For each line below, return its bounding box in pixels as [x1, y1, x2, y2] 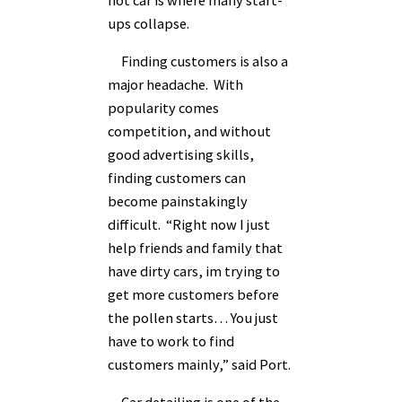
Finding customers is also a [108, 51, 288, 70]
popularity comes [108, 98, 219, 117]
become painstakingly [108, 191, 248, 210]
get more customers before [108, 284, 279, 303]
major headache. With [108, 74, 243, 93]
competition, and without [108, 121, 271, 140]
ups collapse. [108, 13, 189, 32]
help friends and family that [108, 238, 283, 257]
